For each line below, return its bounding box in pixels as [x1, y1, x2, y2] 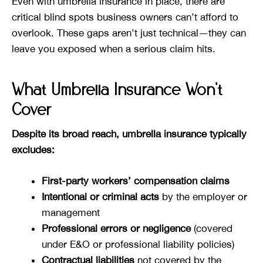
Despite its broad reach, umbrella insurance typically [12, 128, 247, 140]
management [42, 206, 100, 218]
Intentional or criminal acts [42, 190, 159, 203]
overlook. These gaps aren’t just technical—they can [12, 27, 246, 39]
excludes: [12, 144, 55, 156]
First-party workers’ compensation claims [42, 174, 230, 187]
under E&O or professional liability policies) [42, 238, 234, 250]
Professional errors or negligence [42, 222, 191, 234]
